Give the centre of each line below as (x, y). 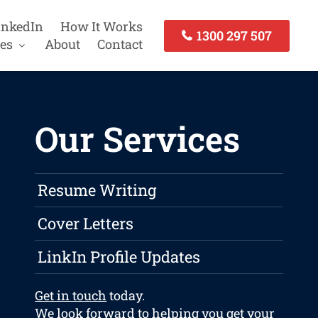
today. (126, 296)
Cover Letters (86, 224)
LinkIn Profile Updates (119, 257)
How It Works (101, 26)
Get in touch (71, 296)
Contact (120, 44)
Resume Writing (97, 190)
